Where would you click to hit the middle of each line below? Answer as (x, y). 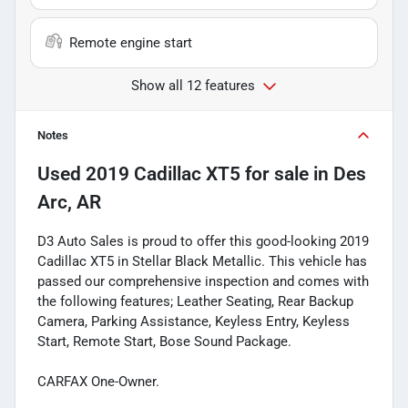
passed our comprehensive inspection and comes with (203, 281)
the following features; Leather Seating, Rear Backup (195, 301)
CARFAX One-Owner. (98, 381)
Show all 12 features (193, 85)
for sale (275, 173)
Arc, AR (69, 202)
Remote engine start (131, 42)
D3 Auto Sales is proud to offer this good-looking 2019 (203, 241)
